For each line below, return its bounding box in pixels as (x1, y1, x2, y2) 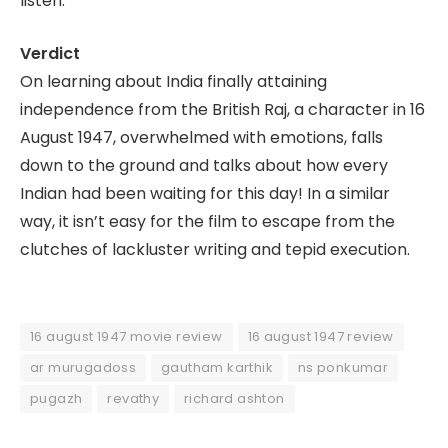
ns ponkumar (297, 358, 389, 378)
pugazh (30, 389, 83, 409)
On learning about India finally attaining (20, 69, 327, 93)
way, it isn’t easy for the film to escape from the (20, 209, 395, 233)
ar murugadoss (30, 358, 137, 378)
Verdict (20, 41, 80, 65)
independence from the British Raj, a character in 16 (20, 97, 425, 121)
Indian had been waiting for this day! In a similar (20, 181, 390, 205)
